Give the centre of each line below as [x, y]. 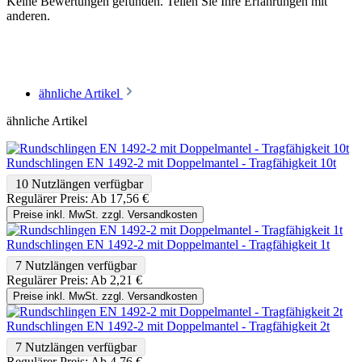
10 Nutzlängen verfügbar [79, 183]
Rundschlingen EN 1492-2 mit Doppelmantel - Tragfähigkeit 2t [168, 326]
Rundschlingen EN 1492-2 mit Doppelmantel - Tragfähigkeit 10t [171, 162]
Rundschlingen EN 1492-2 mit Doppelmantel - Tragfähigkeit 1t [168, 244]
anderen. [28, 15]
